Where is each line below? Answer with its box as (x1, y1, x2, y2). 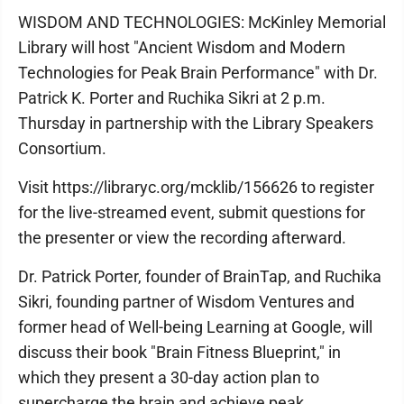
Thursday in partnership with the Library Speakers (18, 114, 373, 133)
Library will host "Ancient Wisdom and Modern (18, 38, 345, 58)
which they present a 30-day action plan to (18, 368, 319, 388)
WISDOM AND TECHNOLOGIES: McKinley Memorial (18, 13, 386, 32)
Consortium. (18, 139, 106, 159)
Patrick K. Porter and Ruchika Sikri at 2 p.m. (18, 88, 326, 108)
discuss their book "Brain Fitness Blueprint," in (18, 343, 341, 363)
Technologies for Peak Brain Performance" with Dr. (18, 63, 378, 83)
